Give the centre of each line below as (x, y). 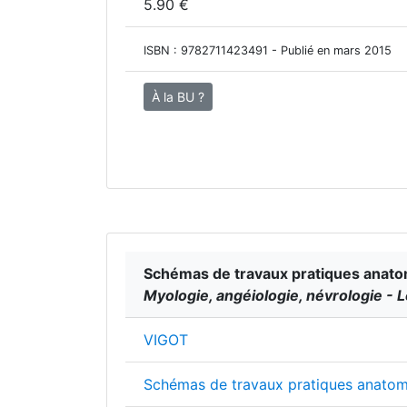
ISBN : (162, 50)
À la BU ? (178, 97)
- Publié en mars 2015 (330, 50)
